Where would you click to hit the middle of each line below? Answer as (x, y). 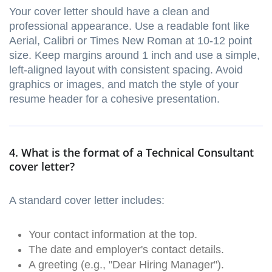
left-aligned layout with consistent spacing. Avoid (126, 70)
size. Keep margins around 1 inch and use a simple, (134, 56)
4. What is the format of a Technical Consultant (131, 153)
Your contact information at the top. (113, 235)
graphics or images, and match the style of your (124, 85)
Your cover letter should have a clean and (109, 12)
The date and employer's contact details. (126, 250)
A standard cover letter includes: (87, 201)
